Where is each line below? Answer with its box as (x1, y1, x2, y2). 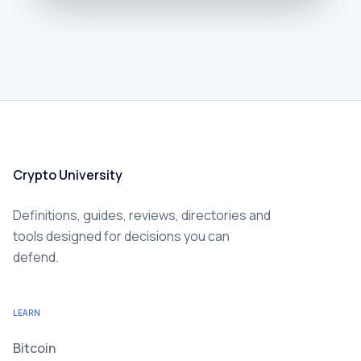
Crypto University (13, 166, 122, 184)
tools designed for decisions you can (13, 227, 230, 245)
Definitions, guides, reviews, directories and (13, 206, 271, 224)
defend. (13, 248, 59, 266)
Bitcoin (13, 339, 56, 357)
